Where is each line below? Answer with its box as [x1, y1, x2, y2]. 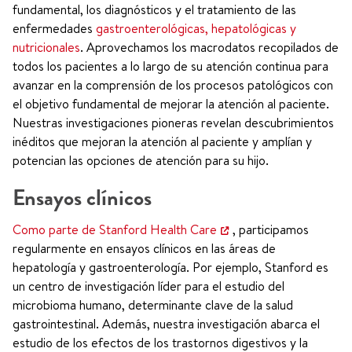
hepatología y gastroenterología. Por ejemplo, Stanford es [13, 258, 328, 276]
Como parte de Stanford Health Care [13, 221, 217, 238]
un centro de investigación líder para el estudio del [13, 277, 284, 295]
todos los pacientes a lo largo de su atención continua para [13, 57, 328, 75]
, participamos [233, 221, 309, 238]
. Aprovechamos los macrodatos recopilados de [80, 38, 339, 56]
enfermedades [13, 20, 96, 37]
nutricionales [13, 38, 80, 56]
